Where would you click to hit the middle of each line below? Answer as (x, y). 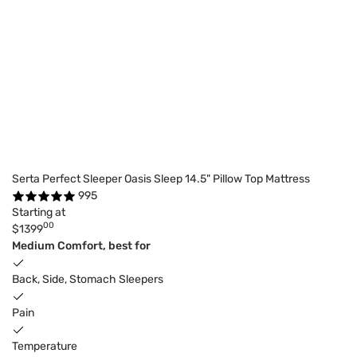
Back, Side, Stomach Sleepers (88, 279)
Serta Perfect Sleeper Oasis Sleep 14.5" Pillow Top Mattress (161, 178)
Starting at (39, 212)
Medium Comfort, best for (81, 245)
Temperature (45, 346)
